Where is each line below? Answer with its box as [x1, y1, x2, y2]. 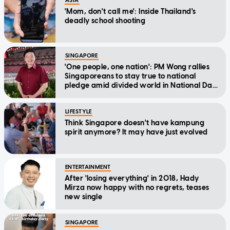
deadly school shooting [65, 16, 146, 26]
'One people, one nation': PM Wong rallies [65, 63, 210, 72]
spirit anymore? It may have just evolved [65, 128, 208, 137]
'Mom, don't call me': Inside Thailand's [65, 7, 196, 16]
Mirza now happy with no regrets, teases [65, 183, 209, 193]
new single [65, 193, 103, 202]
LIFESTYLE [65, 108, 92, 116]
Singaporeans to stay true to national [65, 72, 196, 81]
